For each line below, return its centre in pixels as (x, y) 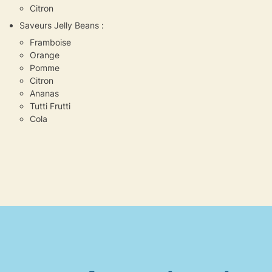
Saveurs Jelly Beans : (61, 25)
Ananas (44, 93)
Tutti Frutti (50, 106)
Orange (45, 55)
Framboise (50, 42)
